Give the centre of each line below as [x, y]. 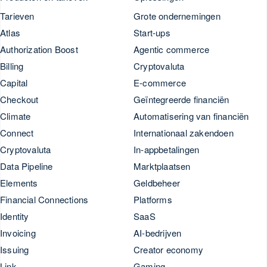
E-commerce [160, 82]
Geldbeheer [157, 182]
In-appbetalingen [167, 149]
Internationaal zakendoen [184, 132]
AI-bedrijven [158, 232]
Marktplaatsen [162, 166]
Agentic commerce [172, 49]
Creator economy [168, 249]
